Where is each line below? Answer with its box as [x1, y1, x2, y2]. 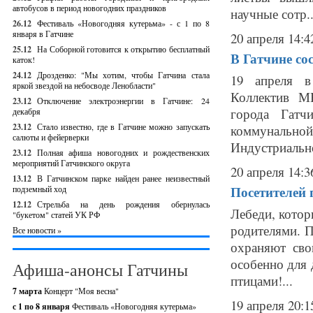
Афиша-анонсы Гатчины [13, 259, 188, 281]
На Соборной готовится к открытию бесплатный [37, 43, 210, 54]
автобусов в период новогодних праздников [13, 2, 166, 13]
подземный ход [13, 183, 66, 194]
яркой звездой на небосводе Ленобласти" [13, 80, 156, 91]
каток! [13, 54, 35, 65]
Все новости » [13, 224, 61, 235]
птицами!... [230, 272, 293, 289]
